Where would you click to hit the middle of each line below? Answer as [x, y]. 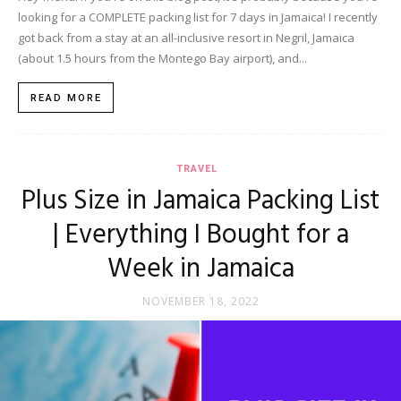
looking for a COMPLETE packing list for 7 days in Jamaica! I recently [198, 17]
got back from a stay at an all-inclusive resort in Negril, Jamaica [186, 37]
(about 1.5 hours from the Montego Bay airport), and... [162, 58]
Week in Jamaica [200, 269]
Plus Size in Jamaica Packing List [200, 201]
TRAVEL [197, 168]
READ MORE [66, 98]
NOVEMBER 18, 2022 [200, 301]
